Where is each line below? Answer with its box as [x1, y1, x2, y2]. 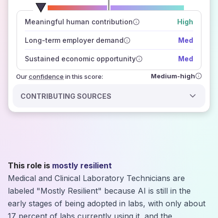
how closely [122, 18, 163, 26]
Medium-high [151, 72, 195, 80]
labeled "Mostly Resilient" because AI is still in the [8, 186, 191, 196]
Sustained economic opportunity [24, 54, 136, 63]
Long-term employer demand [24, 36, 124, 44]
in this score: [65, 73, 103, 80]
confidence [29, 73, 64, 80]
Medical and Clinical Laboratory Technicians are [8, 173, 185, 183]
